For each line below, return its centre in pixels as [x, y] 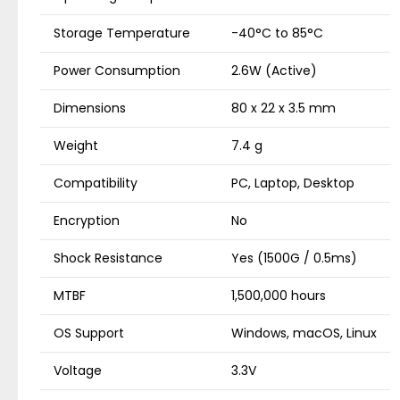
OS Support [89, 333]
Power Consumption [117, 71]
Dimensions [90, 108]
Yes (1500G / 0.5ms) [294, 258]
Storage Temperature [122, 33]
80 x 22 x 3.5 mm [283, 108]
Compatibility [96, 183]
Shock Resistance [108, 258]
